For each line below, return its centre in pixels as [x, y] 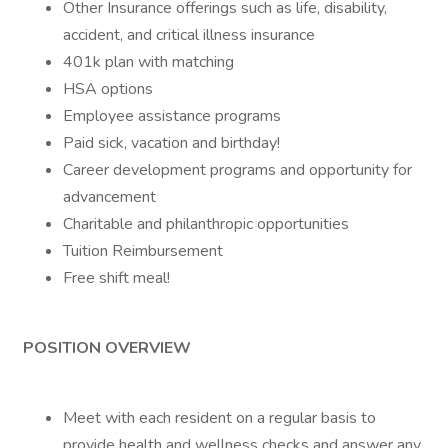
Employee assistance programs [172, 116]
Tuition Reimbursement [143, 251]
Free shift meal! [116, 278]
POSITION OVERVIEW [107, 348]
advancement [109, 197]
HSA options [108, 89]
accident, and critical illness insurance [189, 35]
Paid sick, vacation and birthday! [171, 143]
